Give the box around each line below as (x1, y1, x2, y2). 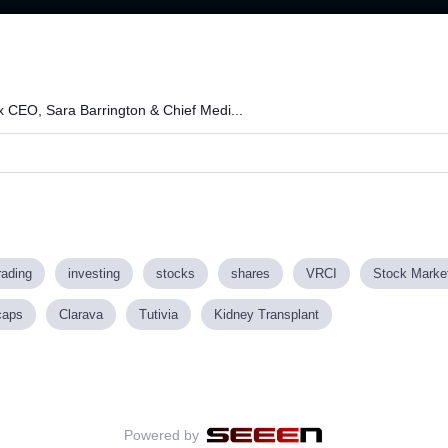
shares (231, 265, 270, 281)
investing (68, 265, 120, 281)
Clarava (59, 306, 103, 322)
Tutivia (139, 306, 178, 322)
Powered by (124, 426, 200, 443)
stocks (156, 265, 195, 281)
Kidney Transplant (214, 306, 319, 322)
